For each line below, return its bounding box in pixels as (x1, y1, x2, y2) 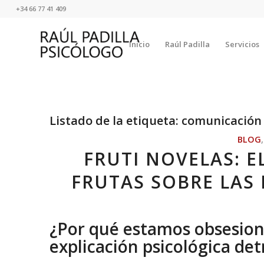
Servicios (225, 39, 259, 49)
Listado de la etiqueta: (49, 113, 181, 128)
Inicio (128, 39, 150, 49)
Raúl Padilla (164, 39, 210, 49)
